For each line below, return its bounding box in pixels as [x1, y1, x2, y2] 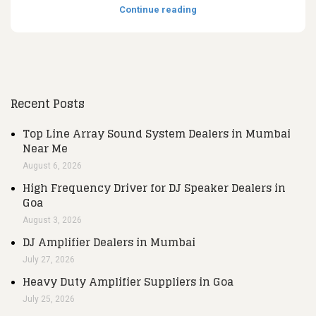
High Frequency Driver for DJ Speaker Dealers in [23, 178, 286, 197]
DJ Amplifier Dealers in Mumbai [23, 232, 195, 252]
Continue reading [119, 4, 197, 15]
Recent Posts [11, 93, 85, 114]
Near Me [23, 138, 68, 158]
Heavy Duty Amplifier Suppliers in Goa [23, 272, 233, 291]
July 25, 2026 [23, 293, 75, 304]
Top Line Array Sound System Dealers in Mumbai [23, 123, 291, 143]
